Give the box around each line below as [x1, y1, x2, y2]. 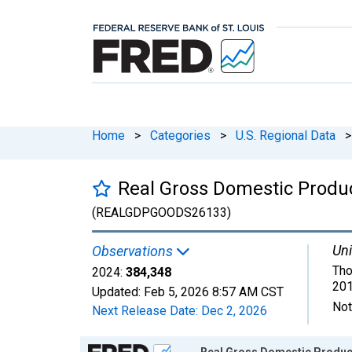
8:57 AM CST [212, 284, 284, 299]
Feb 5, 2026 [144, 284, 209, 299]
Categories [150, 127, 211, 143]
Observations [92, 242, 176, 259]
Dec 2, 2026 [201, 302, 267, 318]
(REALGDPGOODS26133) [92, 204, 231, 220]
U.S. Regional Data [236, 127, 335, 143]
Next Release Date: [92, 302, 201, 318]
